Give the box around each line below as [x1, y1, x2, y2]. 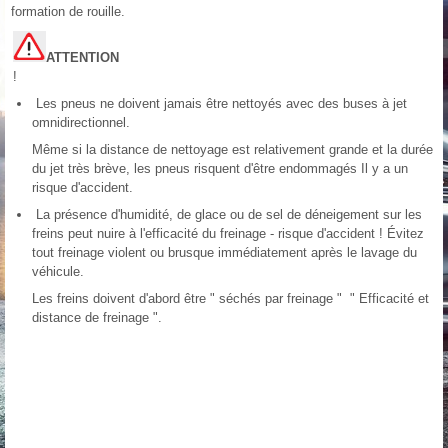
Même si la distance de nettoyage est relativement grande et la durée [32, 142, 433, 158]
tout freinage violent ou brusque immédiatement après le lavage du [32, 245, 417, 261]
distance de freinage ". [32, 310, 162, 326]
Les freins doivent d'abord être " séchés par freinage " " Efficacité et [32, 291, 429, 307]
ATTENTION [46, 50, 119, 66]
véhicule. [32, 264, 84, 280]
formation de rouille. [11, 4, 125, 20]
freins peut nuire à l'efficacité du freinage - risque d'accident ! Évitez [32, 226, 424, 242]
